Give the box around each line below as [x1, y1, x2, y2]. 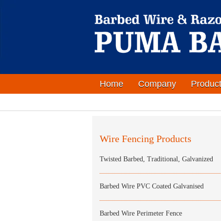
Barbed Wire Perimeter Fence [100, 210, 182, 217]
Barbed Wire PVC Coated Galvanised [100, 183, 204, 190]
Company [138, 79, 176, 89]
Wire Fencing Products [100, 133, 191, 144]
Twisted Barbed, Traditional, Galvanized [100, 155, 213, 163]
